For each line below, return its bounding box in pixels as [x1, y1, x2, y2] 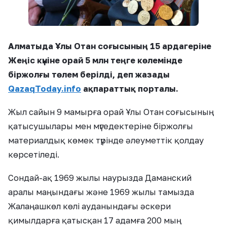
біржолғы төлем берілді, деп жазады [8, 69, 170, 80]
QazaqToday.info [8, 84, 81, 94]
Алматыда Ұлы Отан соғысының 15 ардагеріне [8, 41, 211, 52]
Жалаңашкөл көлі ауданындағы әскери [8, 201, 171, 212]
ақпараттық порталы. [81, 84, 178, 94]
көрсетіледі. [8, 149, 59, 160]
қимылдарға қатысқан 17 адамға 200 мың [8, 215, 181, 226]
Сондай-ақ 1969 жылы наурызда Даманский [8, 173, 192, 183]
